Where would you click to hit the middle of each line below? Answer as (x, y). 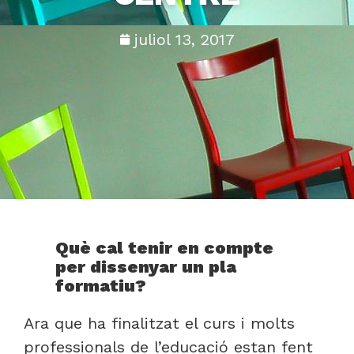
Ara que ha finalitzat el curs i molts (159, 323)
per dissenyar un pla (146, 267)
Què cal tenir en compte (164, 248)
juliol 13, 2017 (185, 40)
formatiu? (101, 286)
